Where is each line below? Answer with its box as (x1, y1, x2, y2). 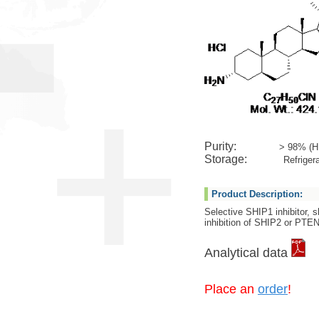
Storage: (204, 153, 281, 165)
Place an (204, 282, 258, 296)
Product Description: (211, 189, 303, 199)
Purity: (204, 140, 279, 152)
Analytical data (204, 246, 291, 260)
